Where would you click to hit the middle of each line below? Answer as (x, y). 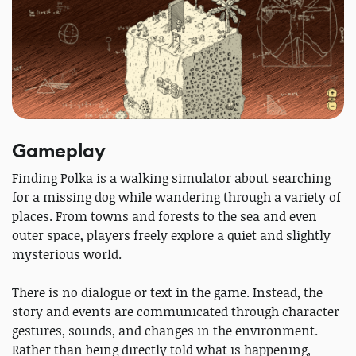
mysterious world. (67, 254)
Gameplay (59, 151)
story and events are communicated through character (176, 311)
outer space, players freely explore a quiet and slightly (171, 235)
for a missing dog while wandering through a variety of (176, 197)
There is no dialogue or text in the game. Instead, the (167, 292)
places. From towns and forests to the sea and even (164, 216)
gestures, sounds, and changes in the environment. (165, 330)
